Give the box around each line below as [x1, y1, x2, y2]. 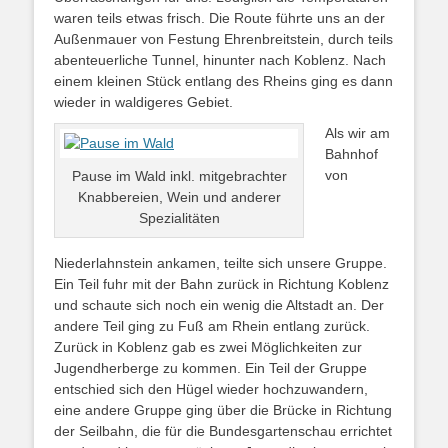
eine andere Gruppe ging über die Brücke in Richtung [54, 402, 392, 418]
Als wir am [325, 125, 390, 141]
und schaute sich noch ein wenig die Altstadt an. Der [54, 297, 384, 313]
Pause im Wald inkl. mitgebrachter [71, 168, 287, 184]
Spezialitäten [138, 210, 220, 226]
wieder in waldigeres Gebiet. [54, 94, 233, 110]
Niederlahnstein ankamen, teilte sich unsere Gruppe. [54, 255, 387, 271]
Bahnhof [325, 146, 378, 162]
